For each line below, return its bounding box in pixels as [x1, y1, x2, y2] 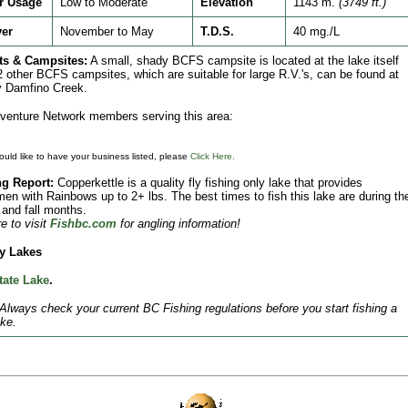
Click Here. [189, 151, 235, 161]
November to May [59, 25, 154, 38]
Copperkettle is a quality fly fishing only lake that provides [53, 176, 362, 189]
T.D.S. [199, 25, 234, 38]
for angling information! [119, 217, 240, 230]
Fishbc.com [49, 217, 117, 230]
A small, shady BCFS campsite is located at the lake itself [87, 54, 399, 67]
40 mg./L [292, 25, 340, 38]
